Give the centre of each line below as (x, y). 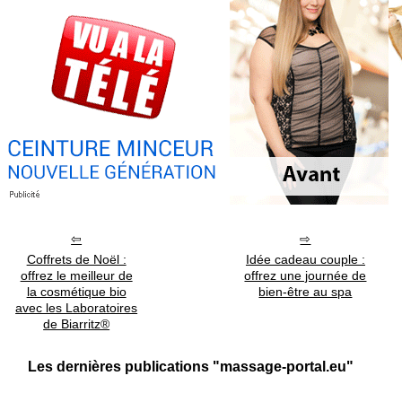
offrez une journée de (306, 276)
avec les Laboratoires (77, 308)
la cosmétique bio (76, 292)
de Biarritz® (77, 324)
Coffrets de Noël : (76, 260)
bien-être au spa (306, 292)
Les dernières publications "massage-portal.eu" (191, 367)
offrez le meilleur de (76, 276)
